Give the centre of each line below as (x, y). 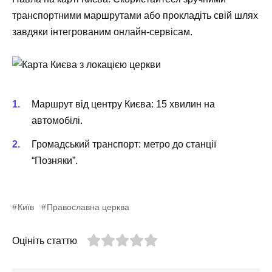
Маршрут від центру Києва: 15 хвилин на (123, 104)
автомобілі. (57, 121)
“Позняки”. (55, 160)
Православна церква (88, 207)
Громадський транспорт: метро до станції (124, 144)
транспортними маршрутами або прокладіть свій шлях (135, 15)
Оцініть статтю (45, 240)
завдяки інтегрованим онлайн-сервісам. (102, 32)
